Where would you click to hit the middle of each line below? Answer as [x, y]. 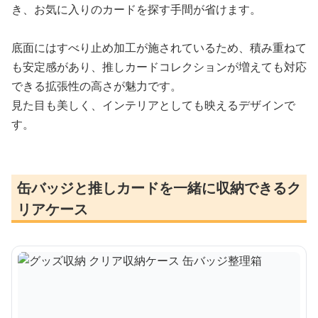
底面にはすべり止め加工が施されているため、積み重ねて [159, 47]
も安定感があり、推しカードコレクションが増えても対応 [159, 66]
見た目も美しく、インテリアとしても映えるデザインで [153, 105]
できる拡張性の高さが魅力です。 [97, 86]
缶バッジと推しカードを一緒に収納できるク [159, 187]
